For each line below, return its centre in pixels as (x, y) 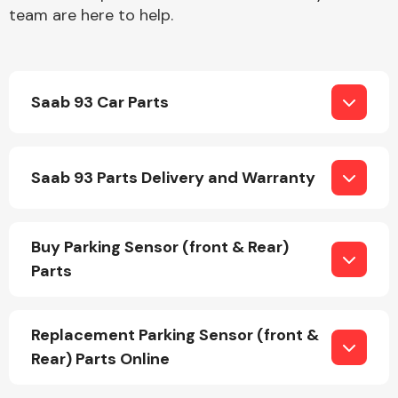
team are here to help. (91, 15)
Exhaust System (272, 305)
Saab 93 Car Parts (100, 102)
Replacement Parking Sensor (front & (175, 335)
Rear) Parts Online (100, 359)
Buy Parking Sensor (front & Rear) (160, 247)
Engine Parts (272, 141)
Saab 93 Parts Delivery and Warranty (173, 177)
